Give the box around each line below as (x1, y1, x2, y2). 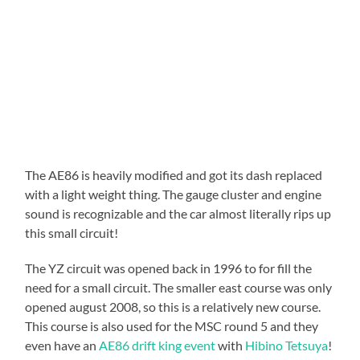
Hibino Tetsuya (245, 337, 329, 354)
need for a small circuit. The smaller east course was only (25, 280, 333, 296)
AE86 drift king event (99, 337, 216, 354)
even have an (25, 337, 100, 354)
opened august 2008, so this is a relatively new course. (25, 299, 321, 315)
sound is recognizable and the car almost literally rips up (25, 206, 332, 222)
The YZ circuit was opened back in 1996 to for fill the (25, 260, 313, 276)
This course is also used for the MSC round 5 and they (25, 318, 319, 334)
